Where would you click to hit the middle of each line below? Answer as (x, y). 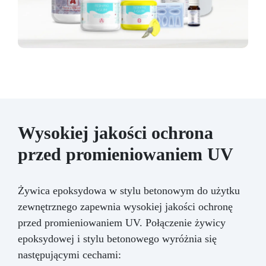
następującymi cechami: (69, 255)
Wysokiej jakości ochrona (115, 133)
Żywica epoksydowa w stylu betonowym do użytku (129, 191)
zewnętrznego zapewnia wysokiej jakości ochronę (125, 207)
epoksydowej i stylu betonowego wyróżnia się (117, 239)
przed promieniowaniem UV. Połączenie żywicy (122, 223)
